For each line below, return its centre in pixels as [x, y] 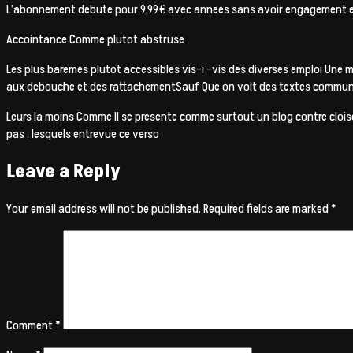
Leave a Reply [63, 172]
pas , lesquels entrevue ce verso [83, 134]
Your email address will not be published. [104, 208]
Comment [31, 325]
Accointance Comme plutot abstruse [95, 40]
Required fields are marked [267, 208]
